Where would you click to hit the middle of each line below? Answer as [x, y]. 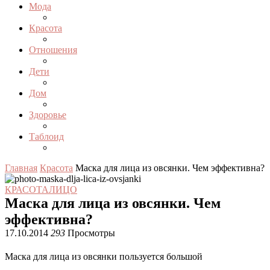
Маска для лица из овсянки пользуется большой [104, 256]
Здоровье [48, 115]
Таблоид [46, 137]
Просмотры [90, 233]
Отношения [53, 50]
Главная [21, 168]
